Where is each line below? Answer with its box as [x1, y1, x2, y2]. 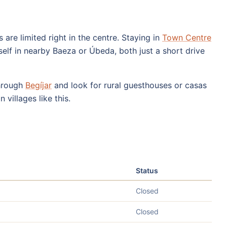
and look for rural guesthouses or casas [52, 80, 207, 90]
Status [136, 166, 158, 175]
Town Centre [162, 32, 211, 43]
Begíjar [25, 80, 52, 90]
